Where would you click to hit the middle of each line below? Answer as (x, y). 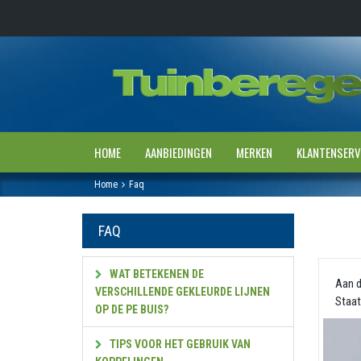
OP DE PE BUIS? (132, 309)
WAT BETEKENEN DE (156, 274)
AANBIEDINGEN (178, 152)
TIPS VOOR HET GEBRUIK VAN (179, 344)
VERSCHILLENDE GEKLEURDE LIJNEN (183, 292)
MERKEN (254, 152)
